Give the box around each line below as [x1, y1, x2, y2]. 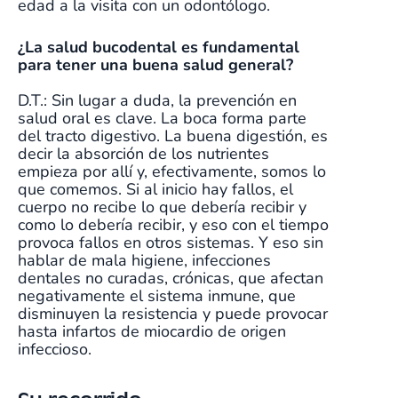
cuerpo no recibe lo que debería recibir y [18, 196, 306, 219]
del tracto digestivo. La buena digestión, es [18, 125, 328, 147]
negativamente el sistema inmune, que [18, 285, 296, 307]
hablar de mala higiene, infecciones [18, 250, 271, 272]
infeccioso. [18, 338, 96, 361]
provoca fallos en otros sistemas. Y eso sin [18, 232, 323, 254]
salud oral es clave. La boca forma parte [18, 107, 306, 130]
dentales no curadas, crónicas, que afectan [18, 267, 323, 290]
